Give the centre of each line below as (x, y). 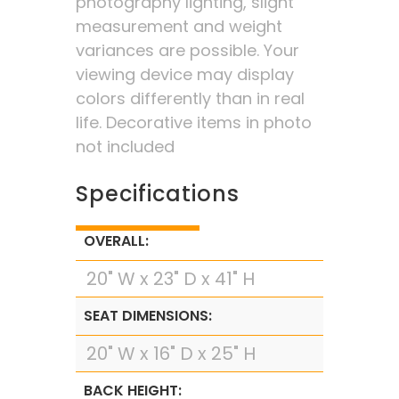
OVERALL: (117, 241)
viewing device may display (184, 74)
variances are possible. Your (187, 50)
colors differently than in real (190, 98)
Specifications (157, 194)
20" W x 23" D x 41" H (170, 279)
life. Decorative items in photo (193, 122)
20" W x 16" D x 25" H (171, 354)
